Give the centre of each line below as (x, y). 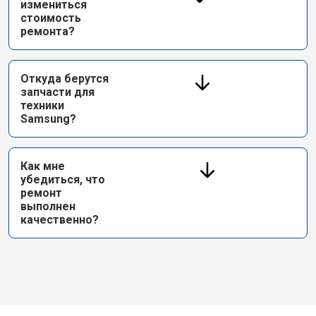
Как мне (43, 166)
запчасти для (57, 92)
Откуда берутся (65, 79)
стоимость (51, 18)
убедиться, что (63, 180)
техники (42, 105)
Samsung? (48, 119)
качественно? (60, 220)
